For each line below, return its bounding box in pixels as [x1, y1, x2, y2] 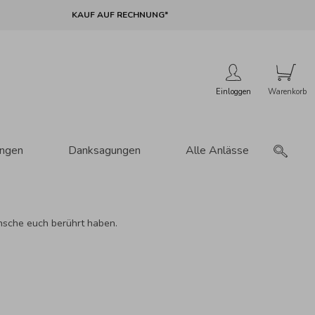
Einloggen [216, 86, 251, 97]
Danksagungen [67, 142, 141, 158]
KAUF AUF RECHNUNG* [71, 9, 168, 21]
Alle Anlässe [185, 142, 249, 158]
